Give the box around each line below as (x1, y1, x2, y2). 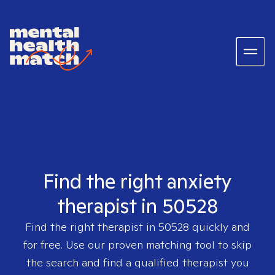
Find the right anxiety (43, 168, 232, 194)
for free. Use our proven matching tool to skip (23, 238, 252, 252)
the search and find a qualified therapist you (26, 255, 249, 269)
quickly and (189, 220, 250, 234)
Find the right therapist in (25, 220, 158, 234)
